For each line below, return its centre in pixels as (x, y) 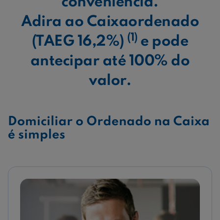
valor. (110, 81)
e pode (163, 42)
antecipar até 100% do (110, 62)
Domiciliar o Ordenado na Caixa (109, 122)
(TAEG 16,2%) (80, 42)
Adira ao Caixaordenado (110, 22)
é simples (37, 135)
